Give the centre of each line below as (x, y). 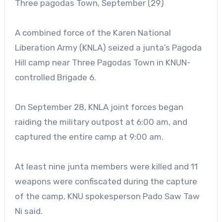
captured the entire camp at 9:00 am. (89, 137)
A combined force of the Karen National (93, 32)
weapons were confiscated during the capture (106, 181)
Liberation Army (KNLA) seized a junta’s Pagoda (108, 47)
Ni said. (28, 211)
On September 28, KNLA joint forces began (99, 107)
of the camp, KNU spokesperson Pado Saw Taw (107, 196)
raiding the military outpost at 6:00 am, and (101, 122)
